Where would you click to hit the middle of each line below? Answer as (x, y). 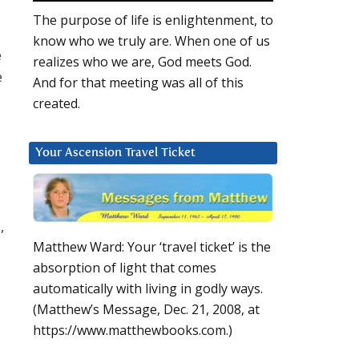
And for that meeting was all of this (138, 83)
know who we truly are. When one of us (151, 41)
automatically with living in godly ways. (148, 289)
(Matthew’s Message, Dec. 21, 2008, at (146, 310)
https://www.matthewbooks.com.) (133, 331)
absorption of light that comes (125, 268)
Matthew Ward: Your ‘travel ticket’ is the (152, 247)
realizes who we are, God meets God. (142, 62)
